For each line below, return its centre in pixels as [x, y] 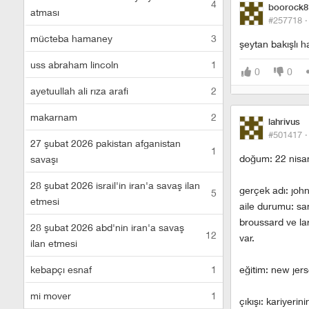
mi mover [51, 296]
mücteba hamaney [71, 38]
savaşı [44, 159]
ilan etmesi [54, 243]
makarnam [54, 117]
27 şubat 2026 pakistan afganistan [106, 143]
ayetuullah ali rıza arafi [79, 91]
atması [45, 12]
